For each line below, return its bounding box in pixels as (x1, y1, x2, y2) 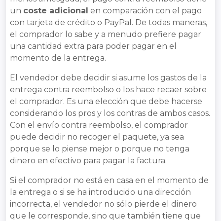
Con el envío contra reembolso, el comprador (10, 120, 188, 130)
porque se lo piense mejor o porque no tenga (10, 144, 189, 154)
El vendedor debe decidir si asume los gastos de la (10, 73, 207, 83)
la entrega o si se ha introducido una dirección (10, 187, 191, 197)
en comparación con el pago (88, 6, 202, 16)
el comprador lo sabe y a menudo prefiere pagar (10, 30, 201, 39)
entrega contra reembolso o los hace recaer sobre (10, 85, 207, 95)
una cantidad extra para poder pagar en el (10, 41, 177, 51)
